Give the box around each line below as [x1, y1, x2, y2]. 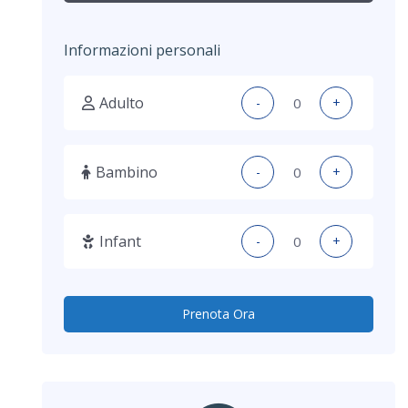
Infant [99, 230, 141, 251]
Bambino [96, 161, 158, 182]
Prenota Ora [182, 304, 255, 322]
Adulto [99, 92, 144, 113]
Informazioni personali [64, 39, 220, 60]
